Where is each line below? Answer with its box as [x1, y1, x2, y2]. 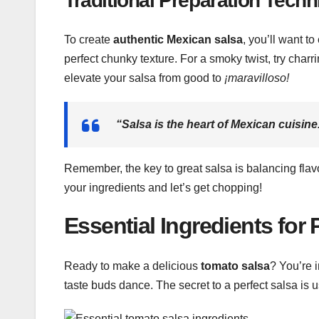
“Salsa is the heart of [116, 117, 231, 130]
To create [64, 33, 113, 46]
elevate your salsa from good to [64, 71, 224, 84]
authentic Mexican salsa [113, 33, 243, 46]
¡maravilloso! [224, 71, 289, 84]
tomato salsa [201, 260, 270, 273]
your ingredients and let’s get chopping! [64, 181, 262, 194]
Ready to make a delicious [64, 260, 201, 273]
